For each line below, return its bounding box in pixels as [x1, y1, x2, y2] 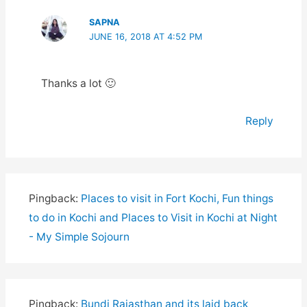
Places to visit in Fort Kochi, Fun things [80, 192, 273, 206]
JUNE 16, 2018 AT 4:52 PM [89, 32, 203, 42]
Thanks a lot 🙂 [40, 77, 116, 90]
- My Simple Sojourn [28, 230, 130, 244]
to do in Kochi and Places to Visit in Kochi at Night [28, 211, 278, 225]
